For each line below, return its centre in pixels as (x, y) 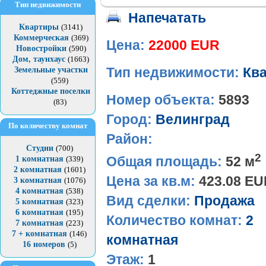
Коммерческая (41, 38)
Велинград (193, 120)
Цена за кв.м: (153, 181)
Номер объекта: (162, 100)
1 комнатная (39, 159)
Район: (129, 140)
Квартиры (39, 27)
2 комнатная (37, 170)
